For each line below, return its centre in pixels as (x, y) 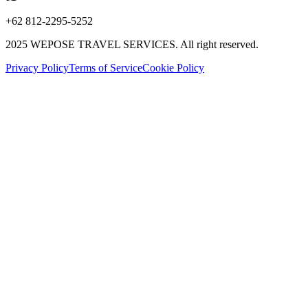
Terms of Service (106, 67)
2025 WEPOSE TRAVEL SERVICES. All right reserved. (132, 44)
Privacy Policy (37, 67)
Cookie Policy (173, 67)
